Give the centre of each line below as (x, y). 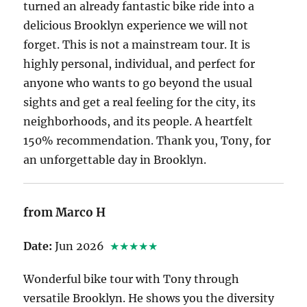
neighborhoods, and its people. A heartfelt (138, 121)
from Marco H (65, 212)
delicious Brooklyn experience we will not (136, 25)
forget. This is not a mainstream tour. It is (137, 44)
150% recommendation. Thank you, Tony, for (147, 140)
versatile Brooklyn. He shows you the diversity (149, 298)
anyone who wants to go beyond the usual (138, 83)
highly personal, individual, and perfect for (139, 63)
